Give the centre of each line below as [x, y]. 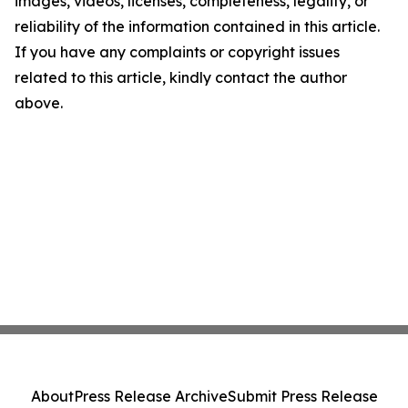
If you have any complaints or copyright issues [177, 51]
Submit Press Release [302, 396]
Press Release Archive [150, 396]
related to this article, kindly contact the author [181, 77]
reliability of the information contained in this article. [197, 26]
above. [39, 102]
